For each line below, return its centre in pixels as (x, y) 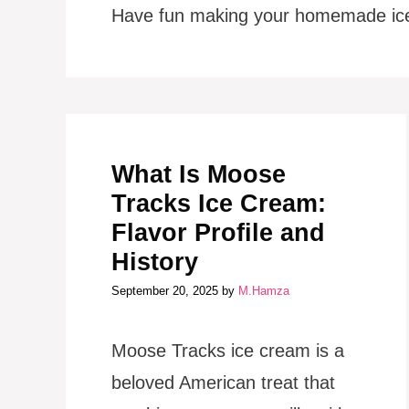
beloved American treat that (223, 383)
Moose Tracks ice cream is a (228, 351)
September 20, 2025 (165, 291)
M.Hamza (264, 291)
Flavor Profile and (218, 232)
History (155, 262)
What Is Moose (199, 174)
